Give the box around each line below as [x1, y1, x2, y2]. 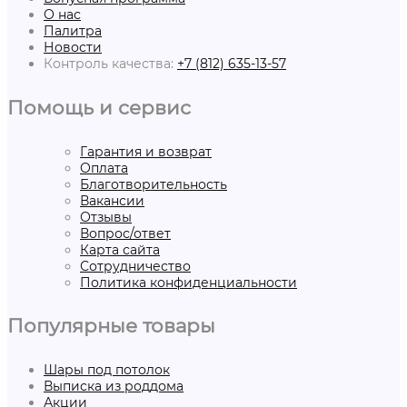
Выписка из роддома [44, 377, 184, 394]
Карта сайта [80, 241, 160, 258]
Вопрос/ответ [80, 224, 171, 242]
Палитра [44, 23, 102, 40]
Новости [44, 39, 102, 56]
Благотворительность [80, 175, 227, 193]
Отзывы [80, 208, 132, 225]
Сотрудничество [80, 257, 191, 274]
